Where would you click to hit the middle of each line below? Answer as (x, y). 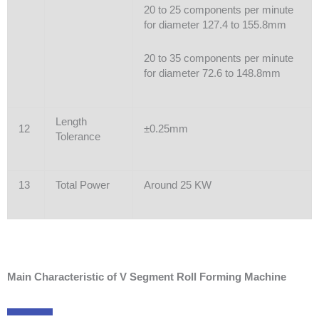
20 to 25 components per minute (218, 10)
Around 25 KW (177, 185)
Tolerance (78, 136)
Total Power (82, 185)
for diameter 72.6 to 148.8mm (212, 73)
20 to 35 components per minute (218, 58)
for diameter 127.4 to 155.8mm (215, 25)
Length (71, 121)
